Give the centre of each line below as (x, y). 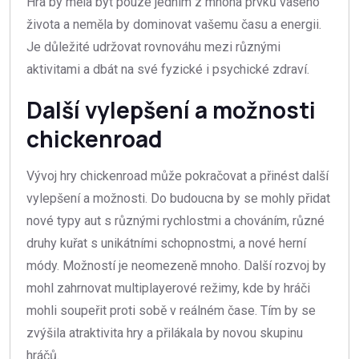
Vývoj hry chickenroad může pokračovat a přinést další (177, 176)
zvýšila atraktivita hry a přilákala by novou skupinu (165, 333)
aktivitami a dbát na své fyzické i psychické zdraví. (168, 70)
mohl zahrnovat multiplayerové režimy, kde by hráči (168, 288)
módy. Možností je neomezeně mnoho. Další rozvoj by (176, 266)
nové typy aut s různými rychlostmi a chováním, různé (175, 221)
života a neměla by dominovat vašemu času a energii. (174, 25)
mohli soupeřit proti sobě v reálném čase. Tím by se (171, 311)
